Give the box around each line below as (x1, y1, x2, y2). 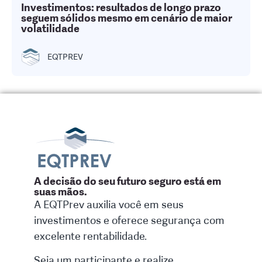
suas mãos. (34, 185, 87, 198)
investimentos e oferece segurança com (34, 213, 225, 227)
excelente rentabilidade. (34, 229, 147, 243)
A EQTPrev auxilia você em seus (34, 198, 184, 211)
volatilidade (21, 22, 80, 35)
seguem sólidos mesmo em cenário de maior (21, 11, 232, 25)
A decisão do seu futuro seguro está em (34, 174, 221, 188)
